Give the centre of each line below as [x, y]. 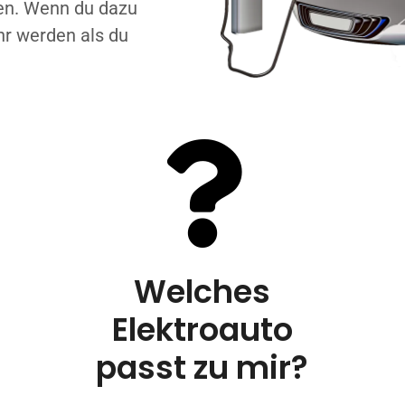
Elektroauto [202, 330]
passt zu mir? [202, 367]
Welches [202, 292]
